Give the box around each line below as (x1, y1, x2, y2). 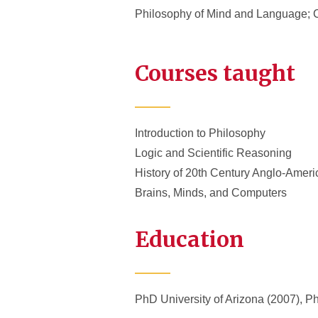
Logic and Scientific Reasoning (135, 147, 292, 159)
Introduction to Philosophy (135, 127, 265, 139)
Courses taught (135, 60, 295, 87)
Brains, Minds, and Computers (135, 187, 287, 199)
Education (135, 226, 244, 253)
